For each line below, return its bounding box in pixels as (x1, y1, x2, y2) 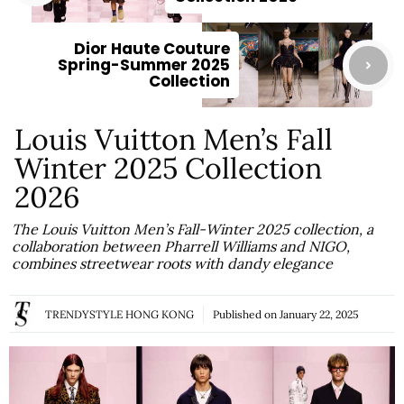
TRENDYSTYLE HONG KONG (45, 307, 194, 321)
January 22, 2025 (280, 307, 359, 321)
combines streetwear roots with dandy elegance (12, 254, 334, 273)
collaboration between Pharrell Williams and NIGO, (12, 237, 351, 256)
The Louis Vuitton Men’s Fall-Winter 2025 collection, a (12, 220, 374, 239)
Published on (213, 307, 280, 321)
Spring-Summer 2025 (58, 54, 230, 77)
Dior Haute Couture (74, 38, 230, 60)
